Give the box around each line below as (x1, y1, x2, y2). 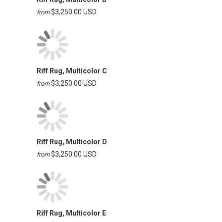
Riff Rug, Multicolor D (37, 138, 107, 146)
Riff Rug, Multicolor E (37, 209, 106, 218)
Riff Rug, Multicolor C (37, 66, 107, 75)
